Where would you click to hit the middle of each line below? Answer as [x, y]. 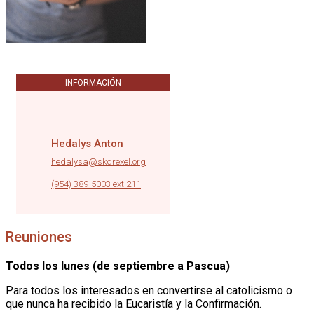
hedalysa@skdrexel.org [98, 161]
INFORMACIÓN [93, 82]
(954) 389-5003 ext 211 [96, 184]
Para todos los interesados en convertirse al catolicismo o [149, 290]
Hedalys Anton [87, 143]
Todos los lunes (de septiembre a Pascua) [118, 266]
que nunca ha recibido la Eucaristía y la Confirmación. [134, 303]
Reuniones [39, 237]
